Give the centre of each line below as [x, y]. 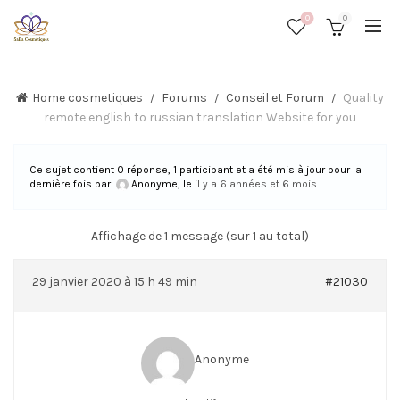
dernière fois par [71, 184]
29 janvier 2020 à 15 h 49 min [115, 282]
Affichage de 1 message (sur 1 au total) [200, 237]
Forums [184, 98]
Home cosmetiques [87, 98]
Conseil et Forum [275, 98]
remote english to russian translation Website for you [200, 117]
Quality [363, 98]
